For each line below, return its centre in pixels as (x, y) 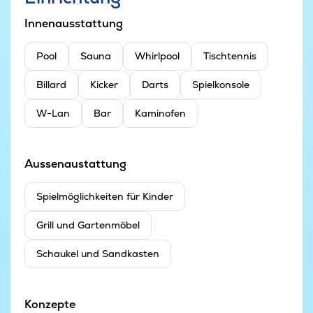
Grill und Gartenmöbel (88, 225)
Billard (51, 85)
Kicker (104, 85)
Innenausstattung (74, 24)
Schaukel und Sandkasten (98, 254)
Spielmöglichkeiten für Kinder (105, 197)
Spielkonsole (221, 85)
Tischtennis (230, 56)
